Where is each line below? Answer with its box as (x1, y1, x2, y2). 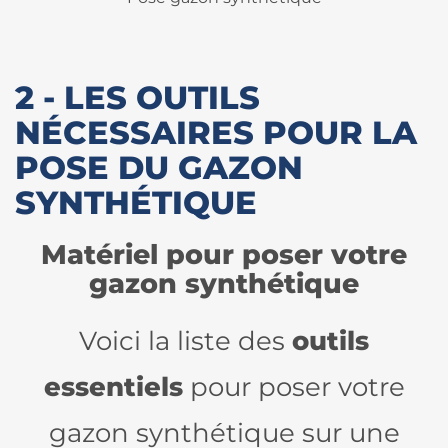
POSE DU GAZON (15, 148, 303, 187)
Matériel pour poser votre (41, 238, 407, 271)
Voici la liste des (79, 325, 292, 356)
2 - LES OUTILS (15, 78, 260, 117)
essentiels (43, 371, 183, 402)
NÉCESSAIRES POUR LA (15, 113, 417, 152)
